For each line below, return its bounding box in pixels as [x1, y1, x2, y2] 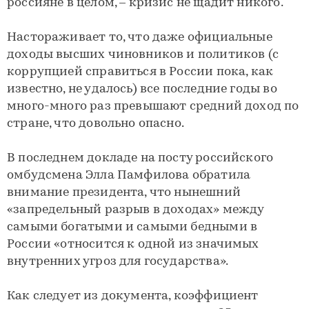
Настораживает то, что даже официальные [7, 31, 272, 44]
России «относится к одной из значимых [7, 238, 259, 251]
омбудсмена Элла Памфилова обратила [7, 169, 251, 182]
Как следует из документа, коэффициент [7, 290, 259, 303]
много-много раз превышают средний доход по [7, 100, 299, 113]
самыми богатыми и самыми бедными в [7, 221, 258, 234]
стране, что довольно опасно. [7, 117, 185, 130]
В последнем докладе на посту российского [7, 152, 274, 165]
